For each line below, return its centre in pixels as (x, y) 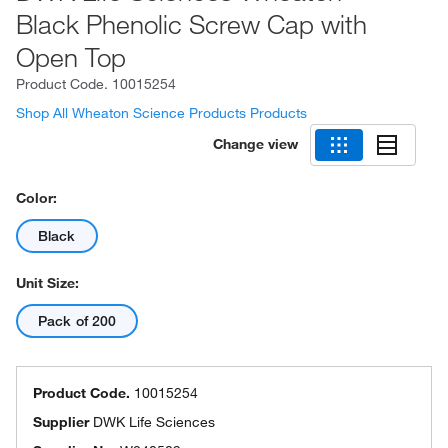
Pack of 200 (77, 321)
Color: (36, 198)
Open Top (71, 57)
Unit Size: (47, 283)
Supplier (63, 422)
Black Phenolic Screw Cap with (191, 24)
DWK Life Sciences (154, 422)
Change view (255, 143)
